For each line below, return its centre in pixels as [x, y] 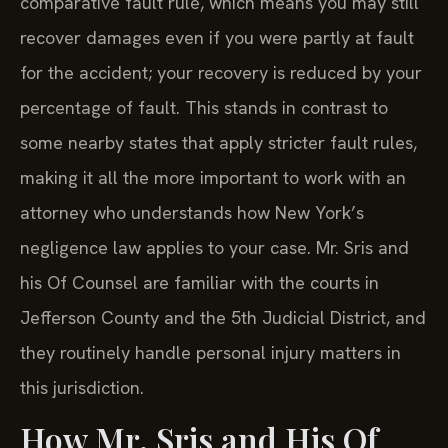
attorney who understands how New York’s [192, 213]
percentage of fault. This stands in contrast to [204, 108]
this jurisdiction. [82, 388]
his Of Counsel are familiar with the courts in [199, 283]
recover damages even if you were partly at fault [217, 38]
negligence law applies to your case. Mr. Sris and [214, 248]
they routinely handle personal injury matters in [210, 353]
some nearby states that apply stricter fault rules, [218, 143]
